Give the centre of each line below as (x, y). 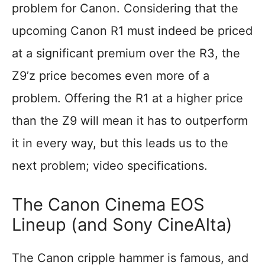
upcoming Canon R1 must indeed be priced (132, 31)
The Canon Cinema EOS (108, 205)
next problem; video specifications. (110, 166)
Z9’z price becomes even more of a (111, 76)
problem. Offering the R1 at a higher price (127, 98)
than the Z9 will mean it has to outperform (130, 121)
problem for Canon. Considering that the (125, 9)
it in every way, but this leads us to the (120, 143)
